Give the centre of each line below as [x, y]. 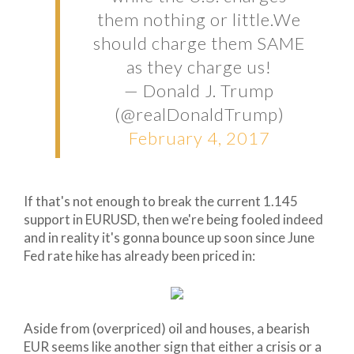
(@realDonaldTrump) [199, 114]
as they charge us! [199, 66]
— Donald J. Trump [199, 90]
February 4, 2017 [199, 137]
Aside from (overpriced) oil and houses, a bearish [167, 328]
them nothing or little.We [199, 19]
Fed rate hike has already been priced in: [139, 255]
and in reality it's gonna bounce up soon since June [169, 237]
